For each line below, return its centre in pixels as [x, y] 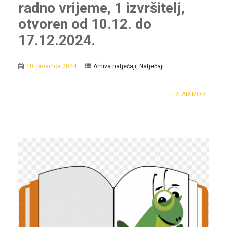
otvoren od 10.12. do [85, 24]
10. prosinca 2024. [52, 67]
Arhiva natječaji [115, 67]
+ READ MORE [189, 94]
